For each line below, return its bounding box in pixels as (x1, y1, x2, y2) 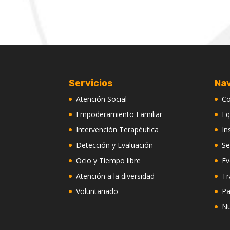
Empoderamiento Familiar (76, 109, 163, 119)
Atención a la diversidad (76, 170, 155, 181)
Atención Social (76, 93, 127, 104)
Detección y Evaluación (76, 140, 154, 150)
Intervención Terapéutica (76, 124, 159, 135)
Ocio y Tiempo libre (76, 155, 141, 165)
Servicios (69, 77, 113, 89)
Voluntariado (76, 186, 119, 196)
